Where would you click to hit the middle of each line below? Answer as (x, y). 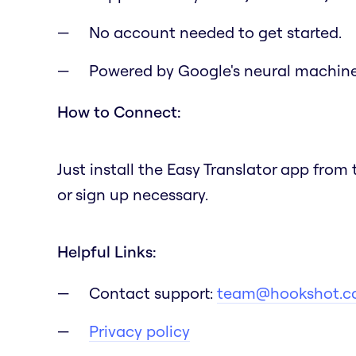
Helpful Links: (107, 251)
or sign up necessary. (133, 194)
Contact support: (153, 292)
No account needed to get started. (215, 32)
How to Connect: (119, 111)
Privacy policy (139, 331)
